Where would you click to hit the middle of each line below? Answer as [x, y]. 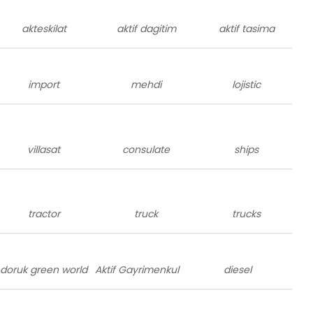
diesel [237, 270]
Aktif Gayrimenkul [137, 270]
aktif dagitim [146, 29]
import [44, 85]
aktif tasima [246, 29]
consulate [146, 149]
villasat [44, 149]
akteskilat [44, 29]
